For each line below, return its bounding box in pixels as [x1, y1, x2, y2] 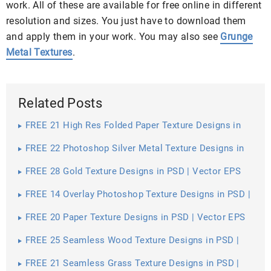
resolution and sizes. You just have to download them [6, 15, 246, 27]
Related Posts [18, 96, 102, 111]
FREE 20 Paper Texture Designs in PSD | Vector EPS [25, 212, 246, 223]
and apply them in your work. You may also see [6, 31, 221, 43]
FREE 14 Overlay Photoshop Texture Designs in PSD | [25, 189, 250, 200]
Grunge [220, 31, 253, 43]
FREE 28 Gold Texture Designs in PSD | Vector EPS [25, 166, 241, 177]
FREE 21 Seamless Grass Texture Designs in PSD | [25, 258, 240, 269]
